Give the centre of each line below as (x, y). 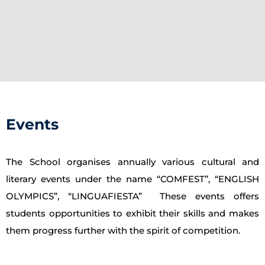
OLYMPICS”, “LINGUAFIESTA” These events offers (132, 196)
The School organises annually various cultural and (132, 162)
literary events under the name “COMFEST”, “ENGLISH (132, 179)
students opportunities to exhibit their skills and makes (132, 214)
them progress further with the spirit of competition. (123, 231)
